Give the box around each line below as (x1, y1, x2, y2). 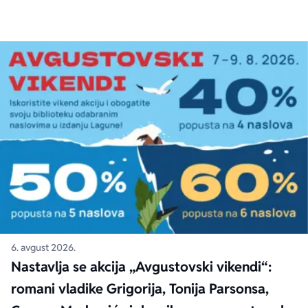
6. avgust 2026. (11, 241, 76, 254)
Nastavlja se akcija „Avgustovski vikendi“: (11, 258, 272, 276)
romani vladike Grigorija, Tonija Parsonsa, (11, 280, 269, 298)
